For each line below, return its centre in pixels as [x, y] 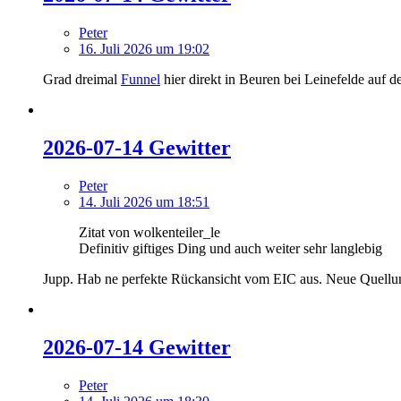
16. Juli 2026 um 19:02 [144, 48]
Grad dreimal [82, 79]
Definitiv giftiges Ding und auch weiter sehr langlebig [230, 248]
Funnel [141, 79]
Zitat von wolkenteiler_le [149, 232]
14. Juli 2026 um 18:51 [144, 201]
